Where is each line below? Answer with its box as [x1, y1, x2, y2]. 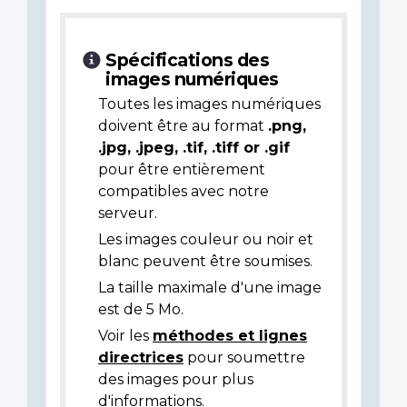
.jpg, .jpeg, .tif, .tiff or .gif [98, 139, 290, 157]
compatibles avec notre [98, 183, 269, 201]
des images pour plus [98, 371, 253, 389]
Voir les [98, 327, 153, 345]
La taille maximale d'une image [98, 279, 322, 297]
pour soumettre [184, 349, 305, 367]
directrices [98, 349, 184, 367]
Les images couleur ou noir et [98, 231, 313, 249]
